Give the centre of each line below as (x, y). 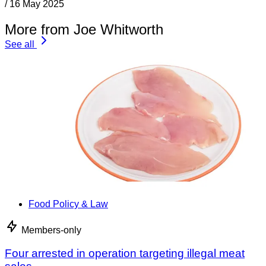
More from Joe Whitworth (84, 30)
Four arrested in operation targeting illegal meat (125, 253)
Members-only (51, 230)
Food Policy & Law (68, 204)
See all (20, 45)
